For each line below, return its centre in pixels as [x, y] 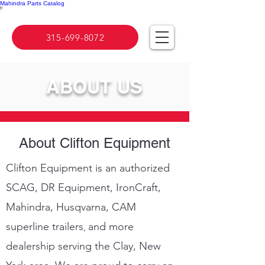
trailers [66, 227]
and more [111, 227]
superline [28, 227]
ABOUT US [95, 87]
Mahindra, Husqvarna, [59, 207]
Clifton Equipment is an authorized [88, 168]
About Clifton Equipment [95, 143]
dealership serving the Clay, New [83, 246]
